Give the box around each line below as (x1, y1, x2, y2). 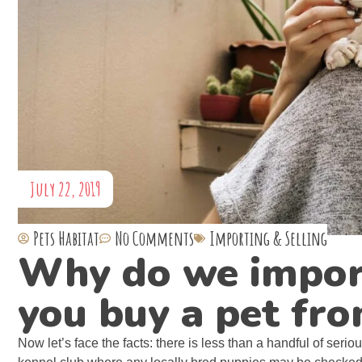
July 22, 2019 (30, 176, 101, 201)
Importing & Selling (209, 225, 327, 250)
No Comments (115, 225, 194, 250)
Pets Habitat (33, 225, 99, 250)
